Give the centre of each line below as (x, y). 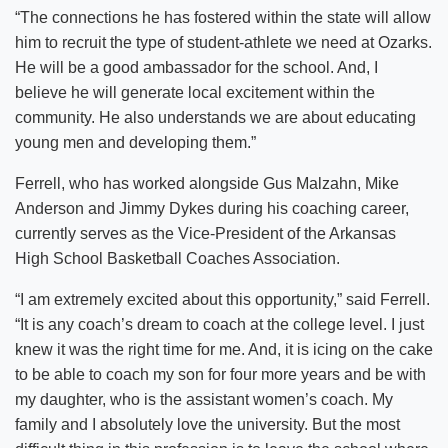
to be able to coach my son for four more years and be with (220, 375)
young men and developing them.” (135, 143)
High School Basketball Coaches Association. (177, 259)
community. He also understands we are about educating (215, 118)
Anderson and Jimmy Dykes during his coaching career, (212, 209)
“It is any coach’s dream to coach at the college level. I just (219, 325)
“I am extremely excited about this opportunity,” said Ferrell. (222, 300)
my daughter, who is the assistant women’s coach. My (204, 400)
